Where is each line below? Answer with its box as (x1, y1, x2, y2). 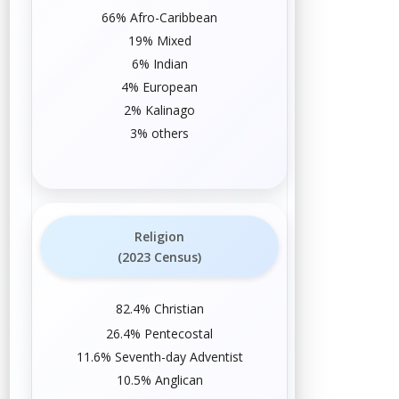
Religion (134, 227, 185, 245)
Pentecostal (144, 324, 214, 342)
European (142, 78, 199, 96)
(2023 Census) (118, 248, 202, 265)
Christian (153, 299, 204, 317)
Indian (152, 55, 188, 73)
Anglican (154, 370, 203, 388)
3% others (130, 125, 190, 142)
